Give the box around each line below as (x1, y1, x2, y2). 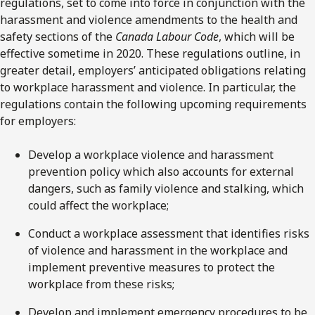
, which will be (219, 28, 295, 44)
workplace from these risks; (28, 276, 174, 292)
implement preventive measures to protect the (28, 259, 275, 275)
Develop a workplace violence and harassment (28, 146, 274, 162)
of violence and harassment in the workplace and (28, 242, 288, 258)
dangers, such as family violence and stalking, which (28, 180, 304, 196)
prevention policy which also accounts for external (28, 163, 294, 179)
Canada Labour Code (115, 28, 219, 44)
